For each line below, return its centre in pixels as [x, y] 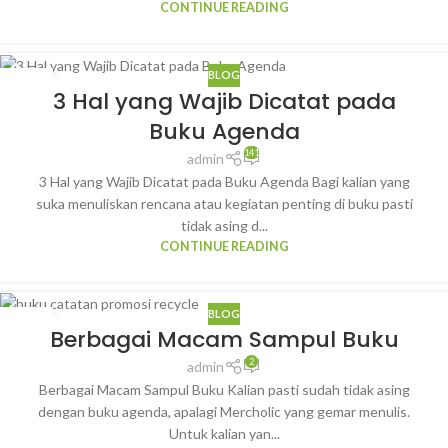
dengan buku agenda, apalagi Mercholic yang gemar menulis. [224, 412]
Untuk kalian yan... [224, 434]
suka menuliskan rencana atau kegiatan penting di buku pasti [224, 203]
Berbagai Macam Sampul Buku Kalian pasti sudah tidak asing [224, 390]
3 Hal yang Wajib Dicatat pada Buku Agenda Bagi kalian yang [224, 181]
